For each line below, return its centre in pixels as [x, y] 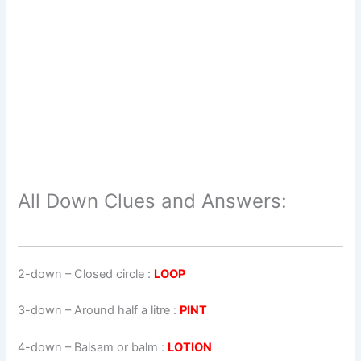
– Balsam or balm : [115, 348]
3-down [40, 311]
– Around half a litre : [121, 311]
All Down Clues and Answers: [153, 201]
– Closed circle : [108, 274]
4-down [40, 348]
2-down [40, 274]
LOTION [190, 348]
